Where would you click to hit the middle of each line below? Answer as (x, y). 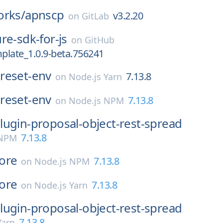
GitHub (99, 40)
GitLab (95, 16)
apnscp (45, 15)
